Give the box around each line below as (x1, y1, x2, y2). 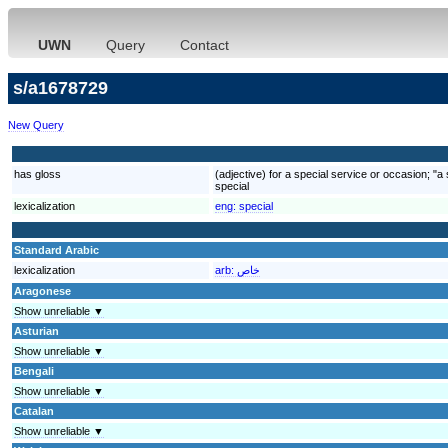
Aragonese (14, 284, 71, 297)
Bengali (14, 364, 54, 377)
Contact (180, 37, 229, 53)
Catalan (14, 404, 54, 417)
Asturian (14, 324, 59, 337)
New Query (8, 118, 64, 131)
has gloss (14, 167, 61, 180)
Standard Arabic (14, 243, 99, 256)
